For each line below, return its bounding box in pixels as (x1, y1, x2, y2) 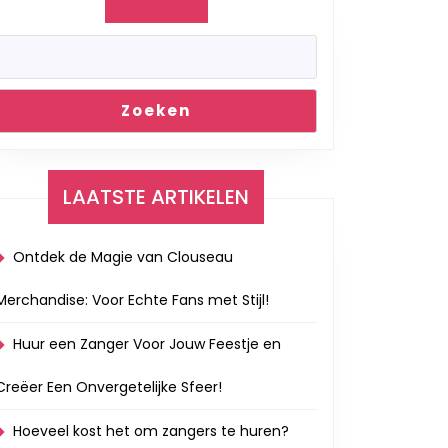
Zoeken (121, 100, 191, 121)
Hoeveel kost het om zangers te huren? (13, 421, 289, 441)
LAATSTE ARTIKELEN (63, 183, 249, 211)
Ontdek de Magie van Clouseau (13, 247, 233, 267)
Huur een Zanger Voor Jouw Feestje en (13, 334, 281, 354)
